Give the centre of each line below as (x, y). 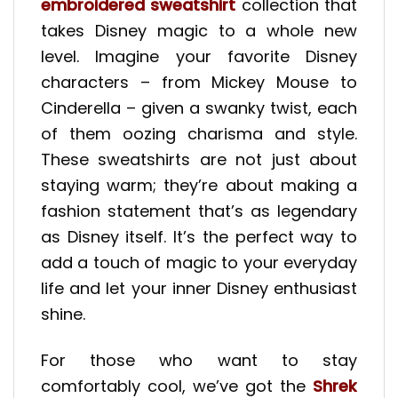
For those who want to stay (199, 361)
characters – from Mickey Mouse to (199, 82)
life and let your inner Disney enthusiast (199, 288)
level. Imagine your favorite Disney (199, 56)
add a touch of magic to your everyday (199, 262)
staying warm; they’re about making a (199, 185)
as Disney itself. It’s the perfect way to (199, 236)
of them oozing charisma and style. (199, 133)
